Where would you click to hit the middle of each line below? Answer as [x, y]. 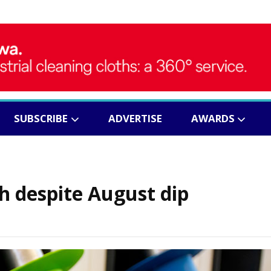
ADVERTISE [135, 119]
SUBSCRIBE [41, 119]
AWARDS [213, 119]
